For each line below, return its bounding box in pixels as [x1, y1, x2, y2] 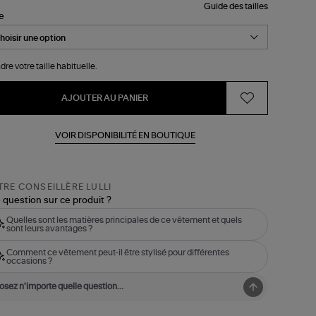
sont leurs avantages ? [6, 224, 92, 233]
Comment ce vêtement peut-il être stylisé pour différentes [6, 248, 229, 257]
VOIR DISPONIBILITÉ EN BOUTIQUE [55, 130, 196, 140]
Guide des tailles [203, 1, 268, 11]
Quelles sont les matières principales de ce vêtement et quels [6, 215, 242, 224]
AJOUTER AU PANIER [61, 93, 148, 102]
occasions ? [6, 256, 52, 265]
